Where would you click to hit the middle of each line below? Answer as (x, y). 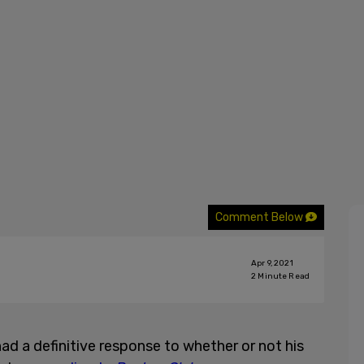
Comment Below (260, 217)
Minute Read (283, 276)
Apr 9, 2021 (272, 263)
